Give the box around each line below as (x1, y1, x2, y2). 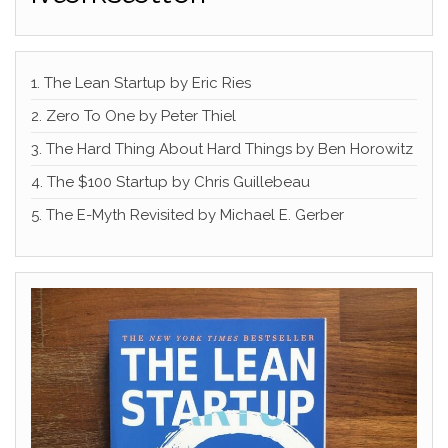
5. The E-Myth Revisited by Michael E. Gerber (31, 205, 344, 224)
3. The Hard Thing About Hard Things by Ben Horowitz (31, 139, 413, 158)
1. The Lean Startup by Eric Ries (31, 73, 251, 92)
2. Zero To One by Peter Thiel (31, 106, 236, 125)
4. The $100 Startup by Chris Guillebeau (31, 172, 310, 191)
